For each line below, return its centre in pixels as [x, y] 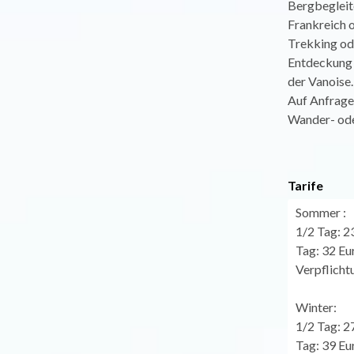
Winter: [316, 307]
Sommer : [320, 212]
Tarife [305, 185]
